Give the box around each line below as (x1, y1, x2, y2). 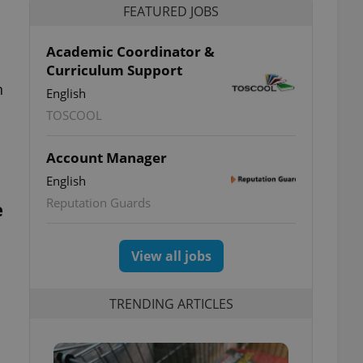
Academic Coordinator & (46, 42, 215, 61)
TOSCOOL (46, 107, 102, 123)
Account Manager (46, 148, 167, 167)
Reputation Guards (46, 194, 151, 211)
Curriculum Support (46, 61, 182, 79)
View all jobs (130, 247, 211, 265)
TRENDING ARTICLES (109, 294, 233, 313)
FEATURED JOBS (123, 2, 219, 20)
